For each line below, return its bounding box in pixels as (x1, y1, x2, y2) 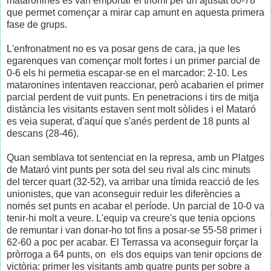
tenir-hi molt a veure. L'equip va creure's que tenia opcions (7, 213, 255, 224)
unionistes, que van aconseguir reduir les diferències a (7, 189, 240, 200)
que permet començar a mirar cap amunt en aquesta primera (7, 7, 264, 18)
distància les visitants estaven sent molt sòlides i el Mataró (7, 104, 256, 115)
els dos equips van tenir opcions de (111, 249, 262, 260)
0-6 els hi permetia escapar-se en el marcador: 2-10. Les (7, 68, 247, 79)
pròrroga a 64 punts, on (7, 249, 106, 260)
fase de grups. (7, 19, 67, 30)
